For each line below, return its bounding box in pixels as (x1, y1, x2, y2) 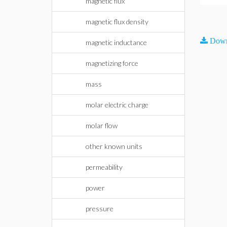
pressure (86, 204, 113, 213)
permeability (86, 163, 123, 171)
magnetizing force (86, 59, 138, 67)
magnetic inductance (86, 38, 147, 47)
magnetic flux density (86, 17, 148, 26)
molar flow (86, 121, 118, 130)
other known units (86, 142, 142, 150)
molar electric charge (86, 100, 148, 109)
